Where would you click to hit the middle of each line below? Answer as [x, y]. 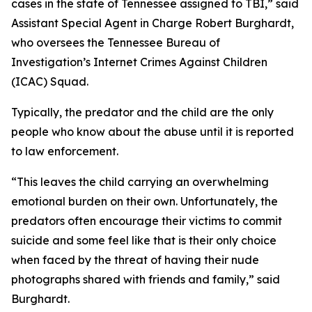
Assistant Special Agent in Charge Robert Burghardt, [153, 23]
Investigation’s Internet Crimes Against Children [139, 62]
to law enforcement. [65, 151]
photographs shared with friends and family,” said [146, 279]
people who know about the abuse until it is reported [153, 132]
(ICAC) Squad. [50, 81]
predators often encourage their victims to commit [147, 221]
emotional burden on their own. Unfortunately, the [145, 201]
